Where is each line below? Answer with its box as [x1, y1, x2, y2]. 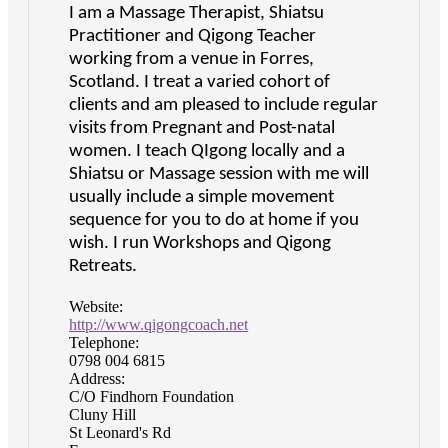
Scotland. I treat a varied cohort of [69, 73, 330, 93]
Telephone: [69, 334, 139, 352]
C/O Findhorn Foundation [69, 388, 234, 406]
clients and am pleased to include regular [69, 96, 378, 116]
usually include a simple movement [69, 188, 334, 208]
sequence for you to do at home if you [69, 211, 359, 231]
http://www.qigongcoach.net [69, 316, 248, 334]
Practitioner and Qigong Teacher [69, 27, 316, 47]
